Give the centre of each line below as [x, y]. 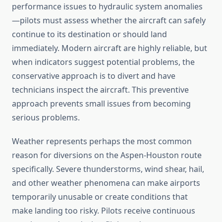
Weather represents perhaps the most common [102, 141]
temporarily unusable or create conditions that [100, 197]
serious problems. [46, 118]
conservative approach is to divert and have [94, 76]
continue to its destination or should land [89, 34]
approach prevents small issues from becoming [101, 104]
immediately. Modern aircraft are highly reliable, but [110, 48]
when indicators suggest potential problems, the [103, 62]
